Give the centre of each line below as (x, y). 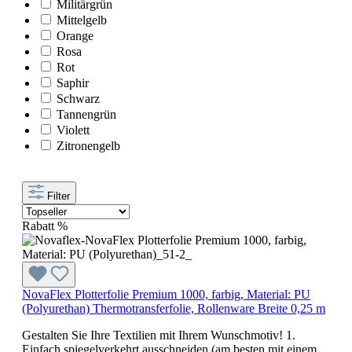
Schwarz (78, 98)
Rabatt (38, 225)
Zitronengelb (88, 145)
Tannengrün (86, 114)
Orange (75, 35)
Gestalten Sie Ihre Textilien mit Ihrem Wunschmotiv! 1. (159, 335)
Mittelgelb (82, 20)
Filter (59, 196)
